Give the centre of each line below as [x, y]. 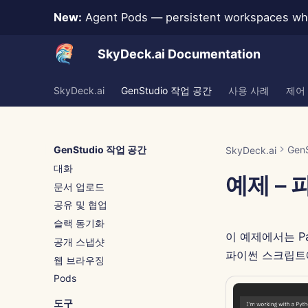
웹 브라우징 [79, 260]
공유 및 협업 [80, 205]
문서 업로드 [79, 186]
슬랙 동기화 [79, 223]
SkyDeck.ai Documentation [179, 54]
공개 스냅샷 [79, 241]
